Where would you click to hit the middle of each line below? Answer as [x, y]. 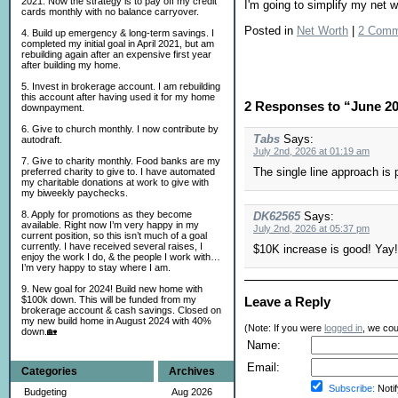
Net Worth [322, 31]
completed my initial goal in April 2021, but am [118, 44]
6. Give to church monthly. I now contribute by [120, 129]
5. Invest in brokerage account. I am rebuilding [121, 86]
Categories [49, 371]
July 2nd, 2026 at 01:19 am [311, 151]
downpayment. [53, 107]
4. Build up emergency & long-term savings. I [118, 33]
